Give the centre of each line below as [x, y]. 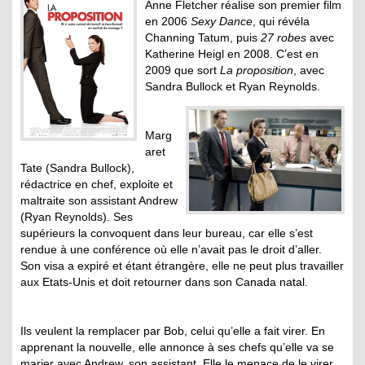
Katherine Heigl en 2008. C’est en [232, 54]
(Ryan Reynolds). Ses [77, 217]
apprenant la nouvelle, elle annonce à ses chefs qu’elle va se [177, 347]
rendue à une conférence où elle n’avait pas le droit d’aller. [171, 249]
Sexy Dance [222, 21]
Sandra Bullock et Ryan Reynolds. [233, 86]
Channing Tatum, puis [203, 37]
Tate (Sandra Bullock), [77, 168]
